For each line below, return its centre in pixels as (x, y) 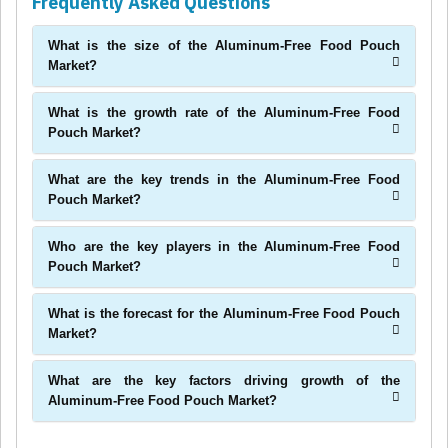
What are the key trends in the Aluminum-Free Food (224, 180)
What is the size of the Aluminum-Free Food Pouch (224, 46)
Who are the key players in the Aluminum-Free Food (224, 247)
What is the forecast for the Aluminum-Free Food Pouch (224, 314)
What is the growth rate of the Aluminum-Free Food (224, 113)
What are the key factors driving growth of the (224, 381)
